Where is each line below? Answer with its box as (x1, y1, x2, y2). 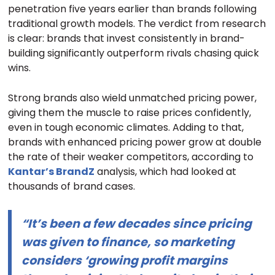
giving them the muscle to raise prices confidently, (8, 106, 252, 120)
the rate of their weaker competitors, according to (8, 150, 254, 165)
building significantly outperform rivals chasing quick (8, 45, 260, 60)
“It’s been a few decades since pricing (21, 215, 252, 232)
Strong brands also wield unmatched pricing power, (8, 91, 257, 106)
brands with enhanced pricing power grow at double (8, 135, 262, 150)
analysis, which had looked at (95, 165, 237, 179)
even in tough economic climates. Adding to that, (8, 120, 244, 135)
